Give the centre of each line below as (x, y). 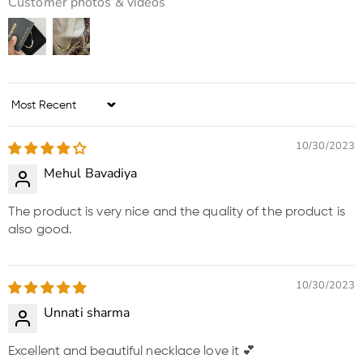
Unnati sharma (87, 313)
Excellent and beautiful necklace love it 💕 (132, 352)
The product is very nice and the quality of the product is (177, 213)
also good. (40, 231)
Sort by (29, 112)
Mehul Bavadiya (91, 174)
